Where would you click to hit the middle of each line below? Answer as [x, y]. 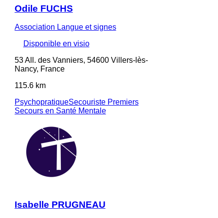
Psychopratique [41, 102]
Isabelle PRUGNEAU [60, 205]
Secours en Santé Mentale [60, 111]
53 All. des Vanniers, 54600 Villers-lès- [81, 60]
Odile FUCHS [44, 8]
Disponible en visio [56, 44]
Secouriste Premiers [103, 102]
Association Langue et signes [65, 27]
